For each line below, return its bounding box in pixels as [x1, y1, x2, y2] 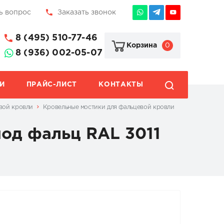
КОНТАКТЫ [98, 81, 143, 87]
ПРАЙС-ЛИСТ [26, 81, 77, 87]
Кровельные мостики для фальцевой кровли [42, 104, 174, 110]
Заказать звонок [57, 9, 116, 15]
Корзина [126, 42, 157, 48]
